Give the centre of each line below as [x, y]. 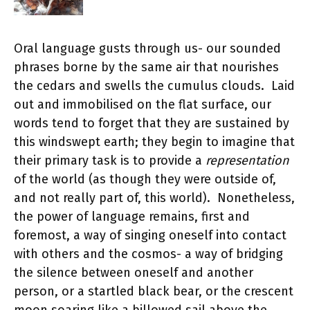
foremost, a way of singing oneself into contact [150, 235]
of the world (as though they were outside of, [145, 179]
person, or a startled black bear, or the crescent [154, 291]
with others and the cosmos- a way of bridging [148, 254]
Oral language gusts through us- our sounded [147, 48]
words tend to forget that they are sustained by [152, 123]
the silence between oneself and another [134, 273]
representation [247, 161]
